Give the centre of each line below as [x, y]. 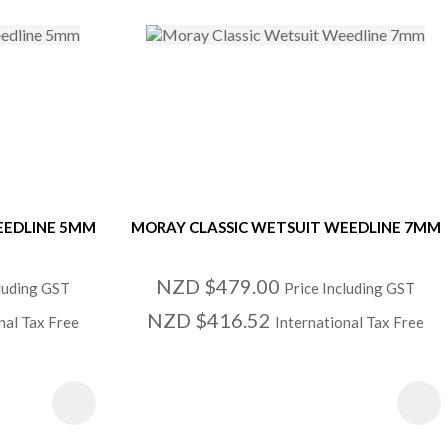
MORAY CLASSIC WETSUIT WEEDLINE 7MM [285, 226]
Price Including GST [350, 287]
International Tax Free [350, 321]
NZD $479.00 [220, 285]
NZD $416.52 [211, 319]
